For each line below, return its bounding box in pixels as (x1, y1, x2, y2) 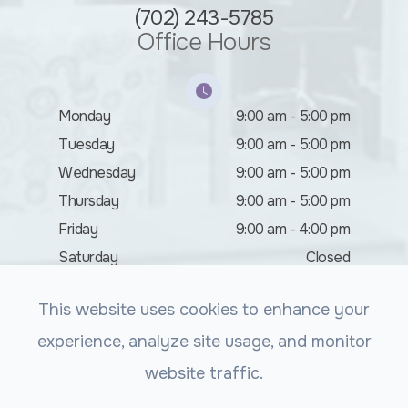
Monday (58, 106, 110, 126)
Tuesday (58, 134, 115, 154)
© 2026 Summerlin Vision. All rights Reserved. (30, 373, 303, 393)
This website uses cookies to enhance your (38, 300, 370, 320)
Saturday (58, 247, 117, 267)
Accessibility (302, 373, 378, 393)
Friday (58, 219, 97, 239)
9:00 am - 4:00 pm (235, 219, 350, 239)
